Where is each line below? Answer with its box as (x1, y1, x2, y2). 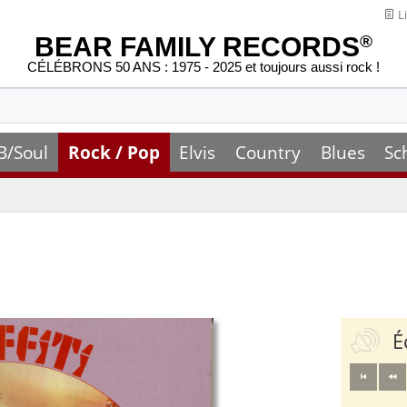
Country (234, 140, 301, 164)
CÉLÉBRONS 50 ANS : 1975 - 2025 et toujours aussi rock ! (27, 59, 380, 75)
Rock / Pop (67, 140, 160, 164)
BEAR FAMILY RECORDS (35, 32, 360, 62)
